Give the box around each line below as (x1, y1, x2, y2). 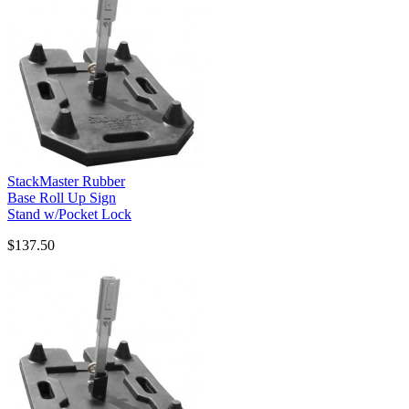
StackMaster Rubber (7, 173, 125, 189)
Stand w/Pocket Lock (7, 205, 131, 222)
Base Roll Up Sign (7, 189, 116, 205)
